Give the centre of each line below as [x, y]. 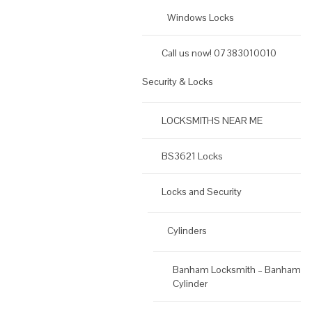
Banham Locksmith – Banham [237, 270]
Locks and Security [202, 192]
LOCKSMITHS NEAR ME [212, 121]
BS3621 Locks [192, 156]
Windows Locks [201, 18]
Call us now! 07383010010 [219, 53]
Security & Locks [178, 82]
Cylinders [187, 231]
